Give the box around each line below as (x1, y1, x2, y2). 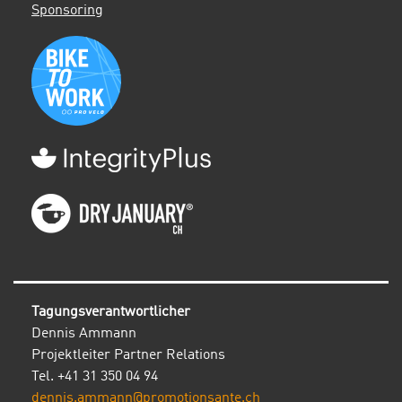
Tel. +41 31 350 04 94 (31, 370, 158, 384)
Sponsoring (31, 4, 103, 18)
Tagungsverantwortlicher (31, 305, 190, 319)
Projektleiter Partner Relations (31, 348, 225, 363)
